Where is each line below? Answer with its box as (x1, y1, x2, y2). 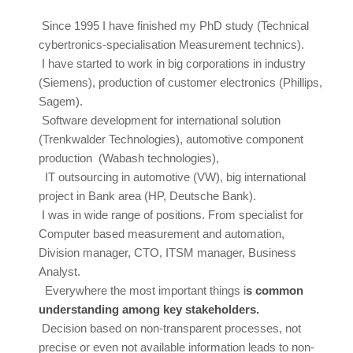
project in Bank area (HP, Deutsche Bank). (39, 189, 259, 203)
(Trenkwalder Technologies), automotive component (39, 132, 303, 146)
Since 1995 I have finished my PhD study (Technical (39, 19, 309, 32)
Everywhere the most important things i (39, 284, 246, 297)
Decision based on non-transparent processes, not (39, 321, 301, 335)
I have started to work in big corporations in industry (39, 57, 306, 70)
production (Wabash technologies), (39, 151, 219, 165)
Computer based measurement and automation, (39, 227, 284, 240)
